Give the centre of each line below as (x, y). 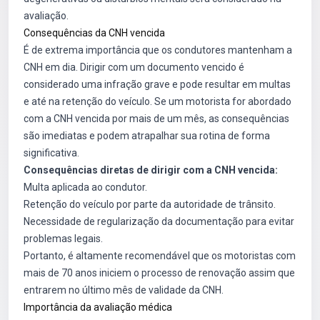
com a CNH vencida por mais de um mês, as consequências (156, 119)
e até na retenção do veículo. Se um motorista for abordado (157, 101)
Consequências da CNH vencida (94, 33)
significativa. (51, 153)
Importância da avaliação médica (98, 307)
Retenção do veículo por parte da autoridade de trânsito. (150, 204)
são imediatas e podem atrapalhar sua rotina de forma (147, 136)
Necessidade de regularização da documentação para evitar (159, 221)
